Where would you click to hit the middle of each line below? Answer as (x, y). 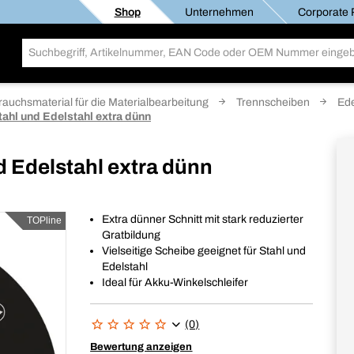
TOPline (45, 220)
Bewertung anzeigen (141, 347)
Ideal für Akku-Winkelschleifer (175, 282)
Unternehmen (218, 12)
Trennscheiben (273, 102)
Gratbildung (132, 235)
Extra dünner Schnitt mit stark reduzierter (203, 219)
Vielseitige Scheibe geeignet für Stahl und (204, 251)
